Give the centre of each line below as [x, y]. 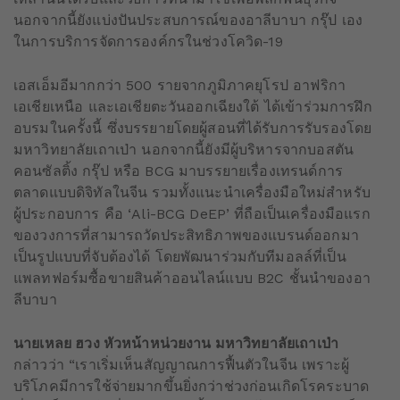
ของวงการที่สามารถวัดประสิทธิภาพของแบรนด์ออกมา [186, 235]
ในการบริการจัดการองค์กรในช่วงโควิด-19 [148, 42]
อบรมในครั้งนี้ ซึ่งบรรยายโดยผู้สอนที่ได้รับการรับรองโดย [193, 128]
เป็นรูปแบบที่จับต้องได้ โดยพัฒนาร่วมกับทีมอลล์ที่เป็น [180, 257]
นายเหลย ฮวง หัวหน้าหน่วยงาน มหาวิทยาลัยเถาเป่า [176, 343]
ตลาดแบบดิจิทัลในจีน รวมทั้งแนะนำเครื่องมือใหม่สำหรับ [192, 192]
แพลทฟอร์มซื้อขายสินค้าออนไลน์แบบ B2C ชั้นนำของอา [192, 278]
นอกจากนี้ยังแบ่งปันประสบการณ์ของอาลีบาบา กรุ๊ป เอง [188, 20]
